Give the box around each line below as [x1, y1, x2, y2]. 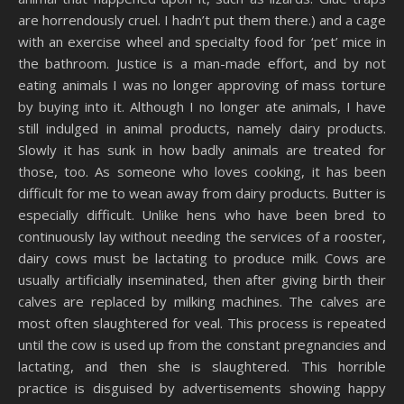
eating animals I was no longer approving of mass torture [18, 76, 386, 95]
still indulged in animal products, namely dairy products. [18, 119, 386, 138]
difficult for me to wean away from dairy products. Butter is [18, 184, 386, 203]
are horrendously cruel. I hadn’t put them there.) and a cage [18, 11, 386, 30]
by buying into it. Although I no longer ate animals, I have [18, 97, 386, 116]
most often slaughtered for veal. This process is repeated [18, 314, 386, 333]
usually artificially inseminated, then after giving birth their [18, 271, 386, 289]
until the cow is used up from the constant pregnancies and [18, 335, 386, 354]
